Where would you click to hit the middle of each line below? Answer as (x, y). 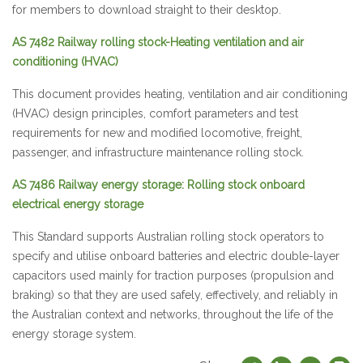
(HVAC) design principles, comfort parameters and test (155, 113)
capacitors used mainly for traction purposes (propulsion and (173, 275)
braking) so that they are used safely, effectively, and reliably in (175, 295)
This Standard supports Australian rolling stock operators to (168, 236)
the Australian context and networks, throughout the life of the (173, 314)
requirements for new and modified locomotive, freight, (157, 132)
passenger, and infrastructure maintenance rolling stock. (158, 152)
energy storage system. (74, 333)
